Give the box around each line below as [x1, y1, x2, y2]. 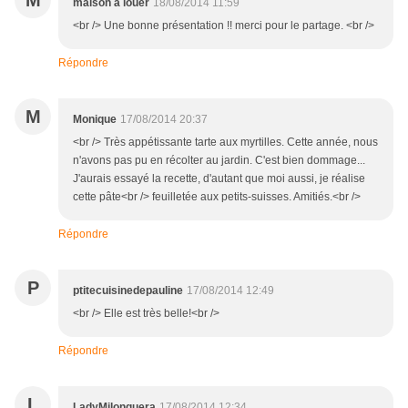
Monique [73, 113, 117, 127]
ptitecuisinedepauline [73, 284, 183, 298]
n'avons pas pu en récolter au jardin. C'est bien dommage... [73, 154, 365, 168]
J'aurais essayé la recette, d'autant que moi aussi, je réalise [73, 172, 365, 186]
